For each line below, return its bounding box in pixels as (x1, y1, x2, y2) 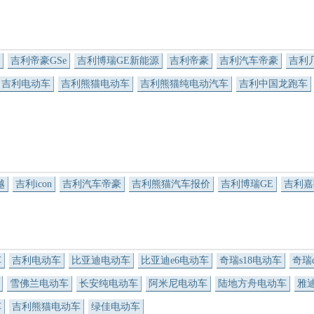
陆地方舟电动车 (218, 278, 287, 289)
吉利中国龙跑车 (239, 78, 308, 89)
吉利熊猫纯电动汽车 (140, 78, 228, 89)
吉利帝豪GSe (11, 55, 67, 66)
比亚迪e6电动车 (141, 255, 209, 266)
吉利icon (15, 178, 52, 189)
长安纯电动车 (79, 278, 138, 289)
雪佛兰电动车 (10, 278, 69, 289)
